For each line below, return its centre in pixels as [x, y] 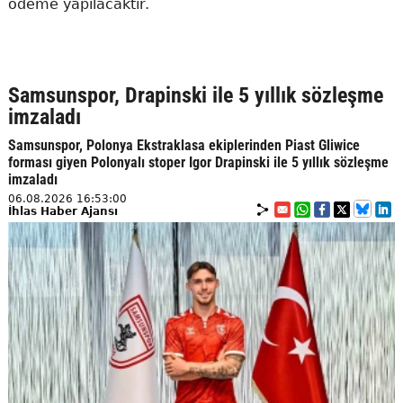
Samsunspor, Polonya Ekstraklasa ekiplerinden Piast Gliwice [184, 145]
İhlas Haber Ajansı [63, 211]
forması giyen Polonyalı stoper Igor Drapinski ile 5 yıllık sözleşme [198, 162]
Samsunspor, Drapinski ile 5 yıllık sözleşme [195, 95]
